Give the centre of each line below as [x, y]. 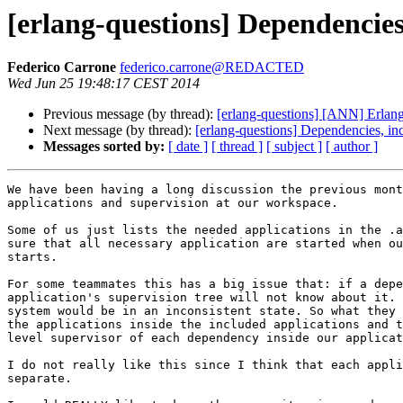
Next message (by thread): [119, 130]
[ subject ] [294, 147]
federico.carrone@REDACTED [212, 67]
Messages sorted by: [104, 147]
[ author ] [352, 147]
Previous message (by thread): [130, 114]
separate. [40, 379]
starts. [32, 257]
